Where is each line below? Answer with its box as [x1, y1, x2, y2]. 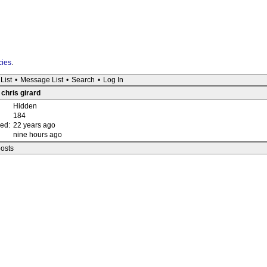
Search [72, 76, 95, 84]
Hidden [13, 102, 37, 110]
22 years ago [13, 121, 55, 129]
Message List [20, 76, 63, 84]
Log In [103, 76, 123, 84]
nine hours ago [13, 131, 62, 139]
